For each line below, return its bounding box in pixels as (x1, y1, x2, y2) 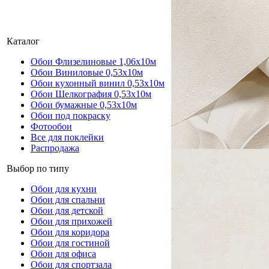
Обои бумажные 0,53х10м (31, 100, 137, 110)
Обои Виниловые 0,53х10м (31, 67, 143, 77)
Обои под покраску (31, 110, 110, 121)
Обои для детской (31, 205, 103, 216)
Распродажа (31, 143, 79, 153)
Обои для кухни (31, 184, 97, 194)
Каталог (7, 36, 40, 46)
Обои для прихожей (31, 216, 112, 226)
